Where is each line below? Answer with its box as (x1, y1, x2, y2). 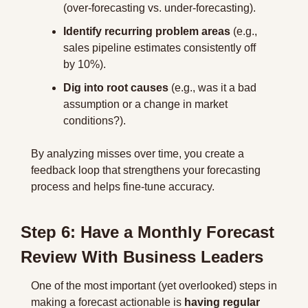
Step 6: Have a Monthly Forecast (21, 223, 274, 241)
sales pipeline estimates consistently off (63, 42, 256, 54)
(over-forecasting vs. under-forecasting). (63, 2, 256, 14)
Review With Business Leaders (21, 247, 263, 266)
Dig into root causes (63, 82, 168, 93)
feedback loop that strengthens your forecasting (31, 164, 261, 176)
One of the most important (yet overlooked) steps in (31, 280, 277, 291)
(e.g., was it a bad (168, 82, 256, 93)
